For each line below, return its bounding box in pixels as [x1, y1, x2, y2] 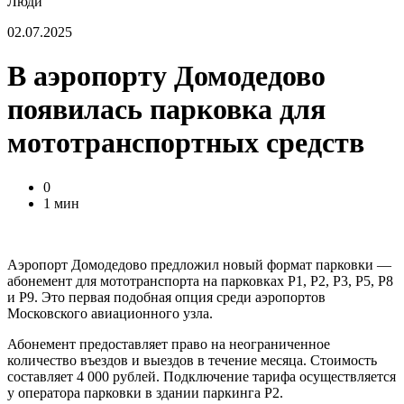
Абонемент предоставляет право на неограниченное [7, 335, 330, 352]
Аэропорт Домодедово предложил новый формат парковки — [7, 256, 391, 272]
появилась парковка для [7, 93, 326, 126]
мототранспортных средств [7, 126, 364, 160]
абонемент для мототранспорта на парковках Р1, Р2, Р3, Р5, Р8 [7, 272, 393, 289]
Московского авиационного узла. [7, 305, 213, 321]
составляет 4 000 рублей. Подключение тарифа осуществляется [7, 368, 396, 384]
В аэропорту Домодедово [7, 60, 326, 93]
